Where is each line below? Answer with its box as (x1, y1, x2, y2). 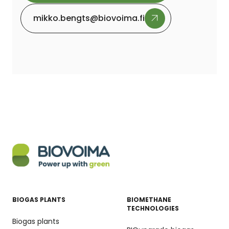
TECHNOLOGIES (127, 203, 179, 213)
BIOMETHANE (127, 195, 171, 204)
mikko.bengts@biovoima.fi (33, 12, 145, 25)
